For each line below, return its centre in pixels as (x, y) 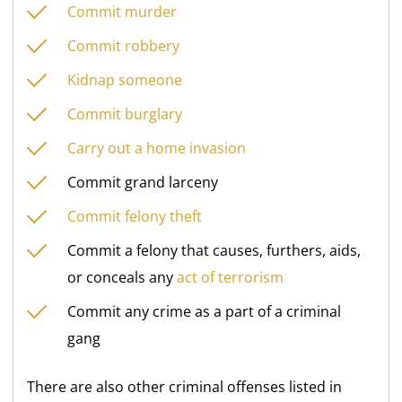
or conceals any (122, 278)
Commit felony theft (135, 217)
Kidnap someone (125, 80)
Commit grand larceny (143, 183)
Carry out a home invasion (157, 149)
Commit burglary (125, 114)
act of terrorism (231, 278)
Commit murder (122, 12)
